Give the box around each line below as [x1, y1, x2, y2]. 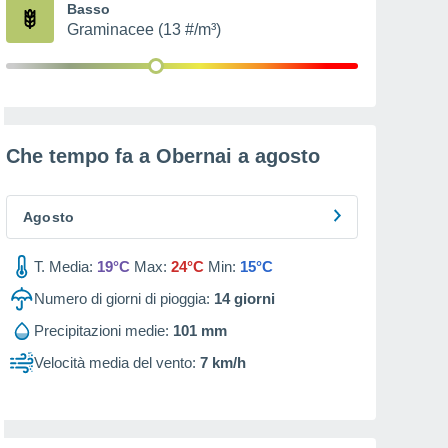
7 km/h [200, 354, 246, 371]
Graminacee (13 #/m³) [67, 21, 221, 38]
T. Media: [34, 258, 93, 275]
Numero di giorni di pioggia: [34, 290, 210, 307]
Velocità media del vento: [34, 354, 196, 371]
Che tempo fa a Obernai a [6, 145, 255, 167]
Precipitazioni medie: [34, 322, 169, 339]
